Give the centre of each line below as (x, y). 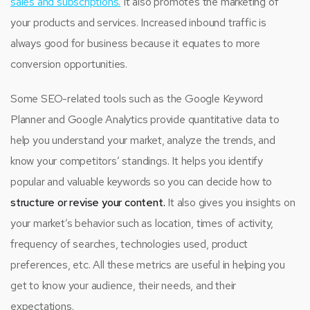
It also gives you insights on (230, 202)
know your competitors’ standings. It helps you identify (137, 161)
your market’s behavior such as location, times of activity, (142, 223)
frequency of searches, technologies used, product (129, 244)
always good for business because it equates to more (135, 43)
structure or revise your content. (88, 202)
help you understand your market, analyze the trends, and (143, 140)
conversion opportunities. (69, 64)
